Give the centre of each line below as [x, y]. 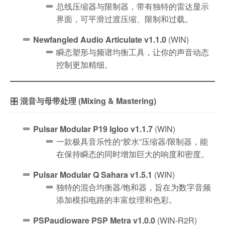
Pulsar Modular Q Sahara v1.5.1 [93, 174]
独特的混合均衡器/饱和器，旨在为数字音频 [134, 187]
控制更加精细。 [84, 64]
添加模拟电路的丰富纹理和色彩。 [117, 199]
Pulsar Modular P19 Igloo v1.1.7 [93, 129]
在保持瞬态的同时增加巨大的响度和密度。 [133, 154]
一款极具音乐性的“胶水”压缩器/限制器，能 [132, 141]
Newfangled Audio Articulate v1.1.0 [100, 39]
